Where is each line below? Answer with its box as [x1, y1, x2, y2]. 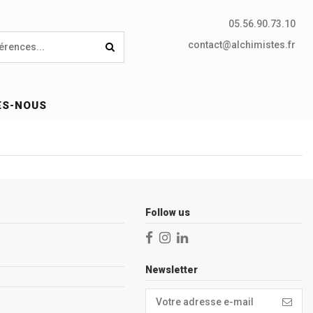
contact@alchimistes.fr [188, 39, 296, 51]
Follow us [145, 206, 190, 218]
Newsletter [145, 263, 198, 275]
